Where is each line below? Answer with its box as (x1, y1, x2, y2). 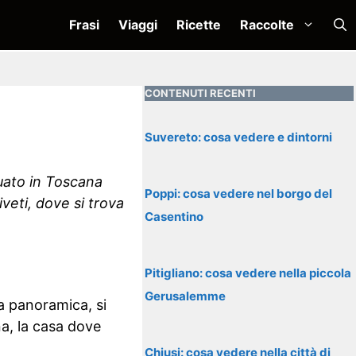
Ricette (176, 17, 221, 33)
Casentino (145, 209, 204, 224)
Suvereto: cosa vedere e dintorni (145, 130, 333, 145)
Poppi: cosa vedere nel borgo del (145, 186, 333, 201)
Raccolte (240, 17, 294, 33)
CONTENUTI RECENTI (145, 87, 257, 99)
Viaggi (118, 17, 157, 33)
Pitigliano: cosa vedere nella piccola (145, 265, 352, 281)
